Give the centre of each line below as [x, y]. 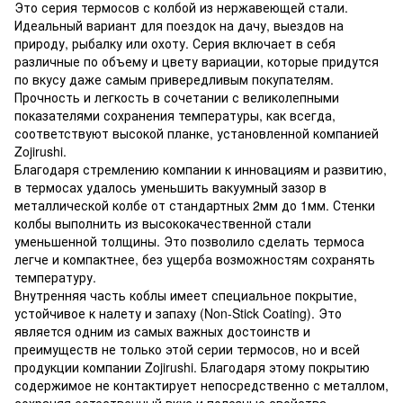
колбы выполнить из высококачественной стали [163, 223]
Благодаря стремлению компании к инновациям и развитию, [201, 169]
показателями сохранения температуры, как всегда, [175, 115]
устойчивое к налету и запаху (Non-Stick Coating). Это [178, 313]
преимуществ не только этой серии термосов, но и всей [187, 349]
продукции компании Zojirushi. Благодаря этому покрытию [192, 367]
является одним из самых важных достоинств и [162, 331]
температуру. [57, 277]
